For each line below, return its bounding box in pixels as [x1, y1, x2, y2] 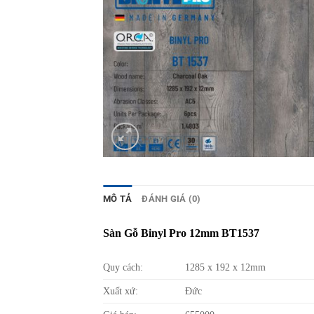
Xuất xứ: [103, 285, 138, 297]
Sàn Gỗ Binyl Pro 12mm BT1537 [103, 226, 259, 239]
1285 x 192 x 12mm [185, 261, 266, 273]
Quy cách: [103, 261, 143, 273]
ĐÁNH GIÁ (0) [142, 193, 201, 204]
